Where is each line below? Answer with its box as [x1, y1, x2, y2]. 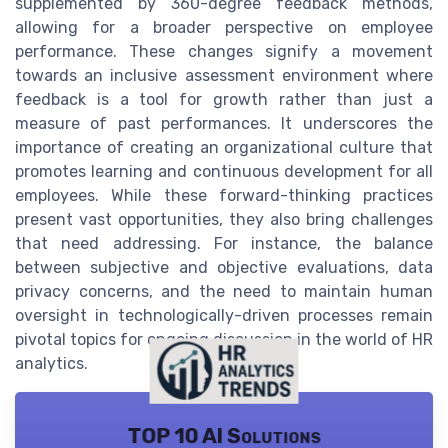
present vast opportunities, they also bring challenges [15, 209, 433, 229]
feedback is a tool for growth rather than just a [15, 89, 433, 109]
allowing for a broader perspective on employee [15, 17, 433, 37]
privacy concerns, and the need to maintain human [15, 281, 433, 301]
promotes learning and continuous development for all [15, 161, 433, 181]
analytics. [15, 353, 88, 373]
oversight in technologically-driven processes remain [15, 305, 433, 325]
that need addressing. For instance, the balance [15, 233, 433, 253]
